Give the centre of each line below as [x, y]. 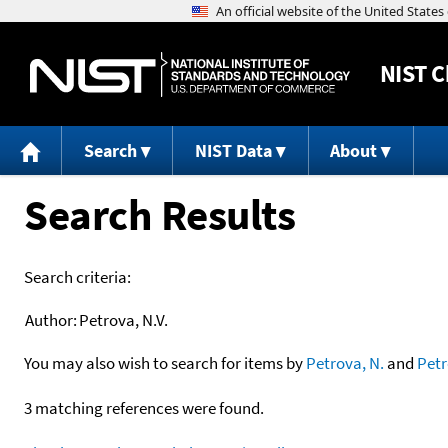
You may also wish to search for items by [165, 362]
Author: [51, 319]
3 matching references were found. [144, 407]
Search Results [159, 214]
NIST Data [233, 151]
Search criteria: [77, 276]
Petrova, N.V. [123, 319]
